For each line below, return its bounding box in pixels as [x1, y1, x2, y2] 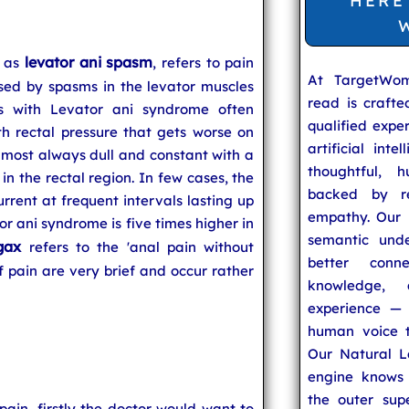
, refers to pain [152, 54, 255, 71]
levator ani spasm [24, 53, 153, 71]
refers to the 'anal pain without [21, 238, 255, 256]
